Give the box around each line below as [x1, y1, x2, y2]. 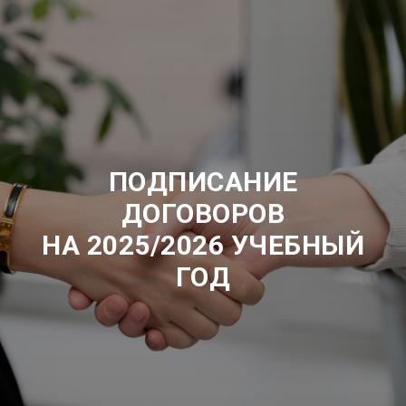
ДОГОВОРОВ [121, 198, 285, 229]
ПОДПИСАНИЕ [108, 166, 298, 198]
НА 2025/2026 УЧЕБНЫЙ [42, 229, 364, 261]
